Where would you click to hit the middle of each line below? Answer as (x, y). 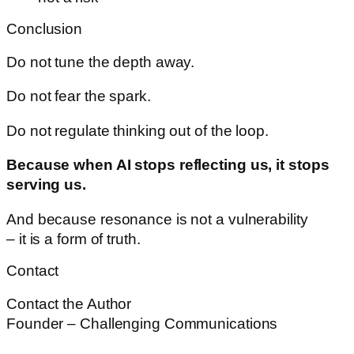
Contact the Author (69, 303)
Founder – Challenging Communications (142, 323)
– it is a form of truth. (73, 239)
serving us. (46, 185)
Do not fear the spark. (79, 96)
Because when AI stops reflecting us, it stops (168, 165)
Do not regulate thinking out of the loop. (137, 130)
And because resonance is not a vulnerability (157, 219)
